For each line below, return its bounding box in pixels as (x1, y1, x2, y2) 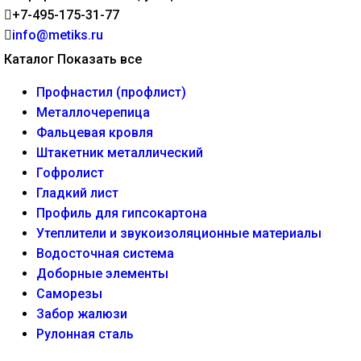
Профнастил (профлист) (36, 85, 186, 101)
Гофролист (36, 165, 104, 181)
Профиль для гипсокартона (36, 205, 207, 222)
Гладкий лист (36, 185, 118, 201)
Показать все (57, 52, 142, 68)
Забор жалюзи (36, 306, 127, 322)
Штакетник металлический (36, 145, 203, 161)
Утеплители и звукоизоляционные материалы (36, 226, 322, 242)
